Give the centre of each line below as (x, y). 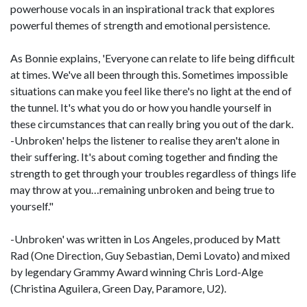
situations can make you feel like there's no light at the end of (151, 91)
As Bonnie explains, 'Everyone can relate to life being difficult (152, 58)
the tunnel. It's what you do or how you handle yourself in (141, 107)
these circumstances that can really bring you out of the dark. (152, 124)
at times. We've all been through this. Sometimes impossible (149, 74)
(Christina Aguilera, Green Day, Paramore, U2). (118, 288)
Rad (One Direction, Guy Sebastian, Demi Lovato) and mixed (150, 255)
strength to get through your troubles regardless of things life (153, 173)
